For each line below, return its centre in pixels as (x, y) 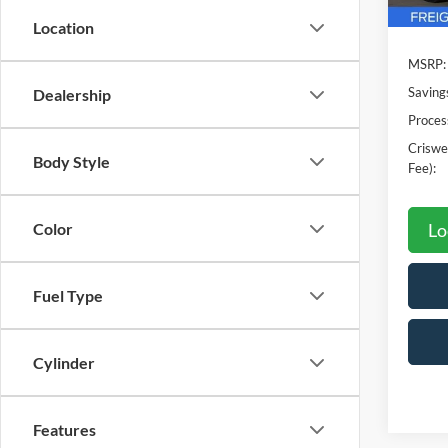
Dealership (72, 94)
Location (63, 27)
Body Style (71, 161)
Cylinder (64, 362)
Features (64, 429)
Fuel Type (68, 295)
